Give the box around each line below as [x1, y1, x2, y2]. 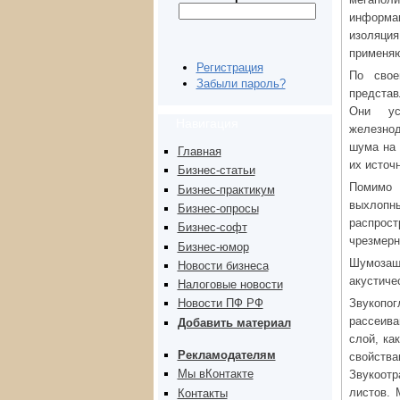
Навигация [176, 115, 238, 130]
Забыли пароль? [196, 77, 286, 91]
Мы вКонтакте [177, 367, 254, 381]
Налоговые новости [177, 278, 283, 292]
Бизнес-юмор [177, 239, 249, 254]
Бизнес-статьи [177, 163, 255, 178]
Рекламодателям [177, 348, 276, 362]
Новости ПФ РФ [177, 296, 263, 311]
